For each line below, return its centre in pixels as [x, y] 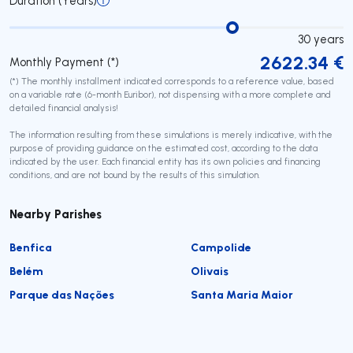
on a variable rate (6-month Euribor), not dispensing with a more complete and [170, 94]
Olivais [210, 270]
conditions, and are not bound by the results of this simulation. [135, 175]
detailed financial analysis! [64, 108]
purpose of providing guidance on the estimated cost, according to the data [163, 148]
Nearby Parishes [56, 213]
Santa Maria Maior [242, 294]
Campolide [221, 247]
